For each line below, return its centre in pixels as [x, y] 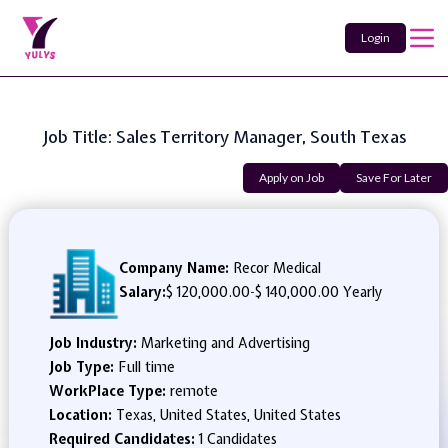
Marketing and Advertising [225, 343]
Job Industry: [94, 343]
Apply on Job [291, 177]
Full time [146, 367]
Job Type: [83, 367]
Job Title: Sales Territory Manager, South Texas [224, 136]
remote [193, 391]
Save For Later [394, 177]
